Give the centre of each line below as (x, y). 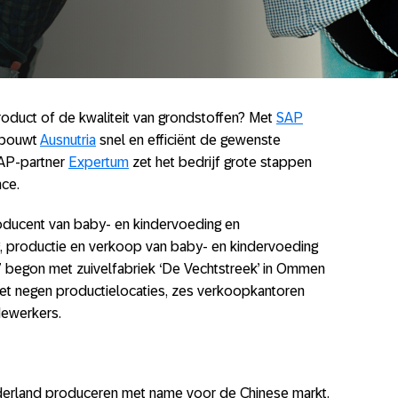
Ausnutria (68, 140)
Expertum (99, 162)
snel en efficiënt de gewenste (188, 140)
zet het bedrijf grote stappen (220, 162)
